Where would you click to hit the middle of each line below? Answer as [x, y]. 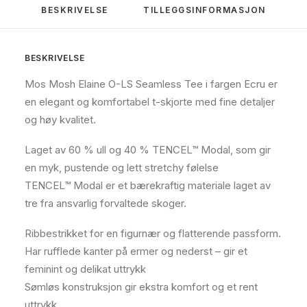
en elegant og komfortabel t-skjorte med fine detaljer [150, 102]
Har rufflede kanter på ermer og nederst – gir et [136, 251]
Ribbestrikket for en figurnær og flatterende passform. [153, 233]
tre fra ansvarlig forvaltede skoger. [106, 203]
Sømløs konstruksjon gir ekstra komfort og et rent [141, 287]
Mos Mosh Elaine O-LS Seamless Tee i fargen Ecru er [151, 84]
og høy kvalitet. [60, 120]
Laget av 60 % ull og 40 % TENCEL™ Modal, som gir [148, 150]
